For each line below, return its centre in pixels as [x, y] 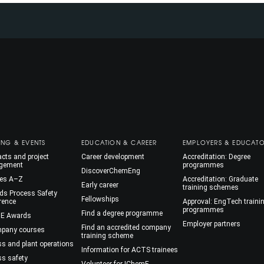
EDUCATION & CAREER [119, 142]
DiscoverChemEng [111, 171]
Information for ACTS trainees [130, 250]
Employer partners [212, 224]
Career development [113, 156]
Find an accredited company [126, 227]
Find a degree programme [122, 213]
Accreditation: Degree [217, 156]
